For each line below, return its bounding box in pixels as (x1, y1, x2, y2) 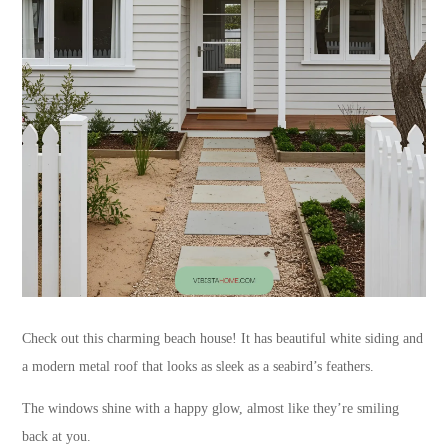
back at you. (22, 428, 92, 444)
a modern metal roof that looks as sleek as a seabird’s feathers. (22, 358, 375, 374)
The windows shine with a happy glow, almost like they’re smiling (22, 400, 400, 416)
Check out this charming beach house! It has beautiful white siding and (22, 330, 424, 346)
